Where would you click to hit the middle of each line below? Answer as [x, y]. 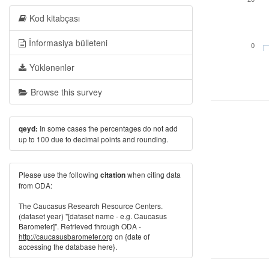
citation [113, 175]
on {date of [131, 236]
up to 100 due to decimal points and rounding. [93, 139]
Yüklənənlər [52, 67]
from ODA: [35, 185]
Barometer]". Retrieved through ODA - [80, 226]
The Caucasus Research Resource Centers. [91, 206]
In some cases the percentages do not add [108, 128]
